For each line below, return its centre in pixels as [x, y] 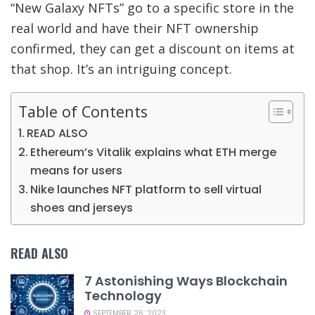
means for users [77, 170]
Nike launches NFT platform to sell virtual [146, 189]
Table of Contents [83, 111]
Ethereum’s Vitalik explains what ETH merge [154, 152]
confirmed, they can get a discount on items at [153, 48]
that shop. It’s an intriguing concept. [121, 69]
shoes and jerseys [82, 207]
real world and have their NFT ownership [135, 28]
